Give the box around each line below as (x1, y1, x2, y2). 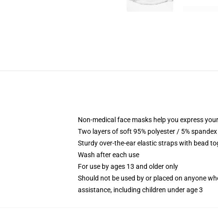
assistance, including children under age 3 (78, 186, 203, 194)
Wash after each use (78, 151, 139, 159)
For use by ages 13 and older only (78, 163, 178, 170)
